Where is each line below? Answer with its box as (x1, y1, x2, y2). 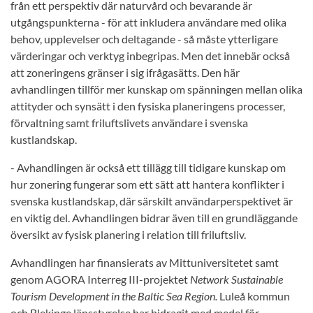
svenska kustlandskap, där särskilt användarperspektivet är (10, 194, 293, 208)
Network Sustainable (190, 272, 283, 286)
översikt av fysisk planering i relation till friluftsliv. (10, 228, 246, 242)
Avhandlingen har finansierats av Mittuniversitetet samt (10, 256, 279, 270)
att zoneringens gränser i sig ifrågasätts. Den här (10, 66, 240, 80)
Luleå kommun (219, 289, 290, 303)
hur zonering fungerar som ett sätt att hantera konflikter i (10, 177, 284, 191)
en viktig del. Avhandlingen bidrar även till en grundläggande (10, 211, 298, 225)
